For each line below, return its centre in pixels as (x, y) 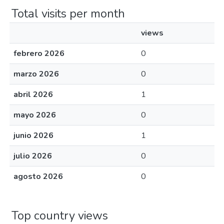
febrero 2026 (39, 53)
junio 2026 (33, 135)
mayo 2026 (35, 115)
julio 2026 (33, 156)
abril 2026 (33, 94)
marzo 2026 (36, 74)
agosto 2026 (38, 176)
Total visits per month (68, 13)
